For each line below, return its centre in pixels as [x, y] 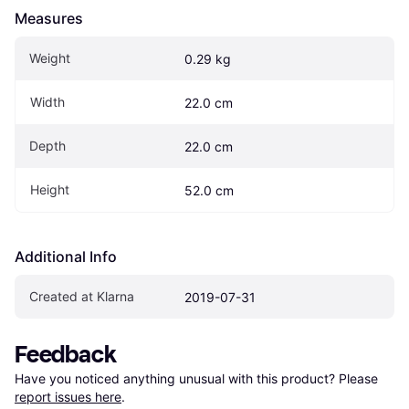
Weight [50, 58]
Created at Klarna [82, 297]
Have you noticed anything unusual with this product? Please [198, 379]
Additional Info [66, 257]
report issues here [68, 397]
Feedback [66, 355]
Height [50, 190]
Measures [49, 19]
